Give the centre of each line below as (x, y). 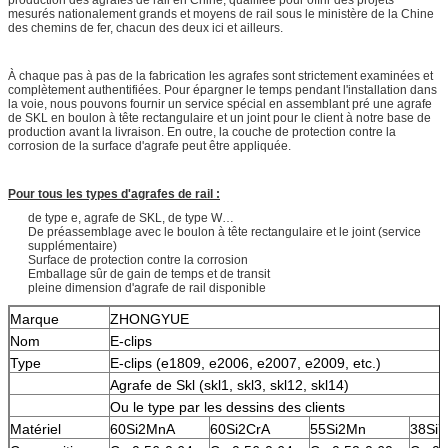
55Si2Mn (338, 428)
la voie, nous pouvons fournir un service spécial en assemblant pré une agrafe (220, 103)
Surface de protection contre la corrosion (138, 259)
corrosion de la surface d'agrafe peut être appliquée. (149, 145)
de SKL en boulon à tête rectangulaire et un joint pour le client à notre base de (219, 117)
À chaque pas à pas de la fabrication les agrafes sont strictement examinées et (220, 75)
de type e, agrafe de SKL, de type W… (131, 217)
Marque (34, 318)
